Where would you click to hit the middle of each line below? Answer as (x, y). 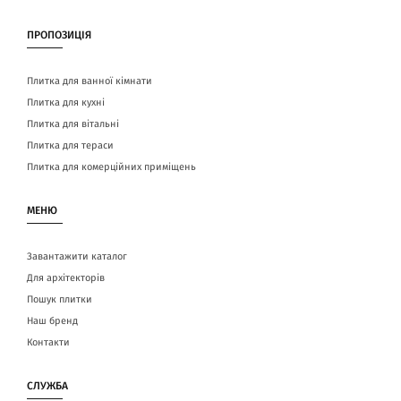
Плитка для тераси (70, 146)
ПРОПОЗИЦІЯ (59, 35)
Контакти (48, 343)
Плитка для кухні (66, 103)
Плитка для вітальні (73, 124)
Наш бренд (52, 321)
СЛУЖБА (47, 386)
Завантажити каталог (77, 257)
